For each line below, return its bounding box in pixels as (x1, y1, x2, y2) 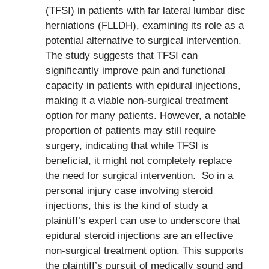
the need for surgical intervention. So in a (45, 169, 233, 181)
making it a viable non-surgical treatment (45, 94, 228, 106)
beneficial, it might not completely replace (45, 154, 232, 166)
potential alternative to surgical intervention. (45, 34, 241, 46)
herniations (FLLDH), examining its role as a (45, 19, 244, 31)
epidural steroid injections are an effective (45, 229, 233, 241)
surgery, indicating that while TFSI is (45, 139, 209, 151)
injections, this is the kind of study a (45, 199, 207, 211)
